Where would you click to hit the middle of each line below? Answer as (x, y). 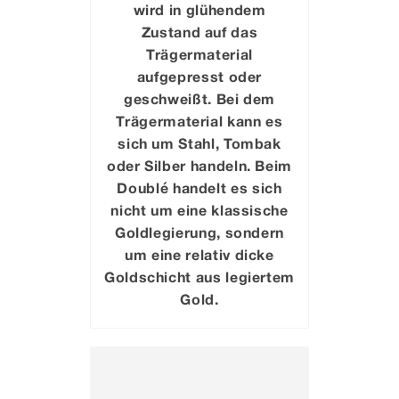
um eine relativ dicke (199, 255)
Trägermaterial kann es (199, 121)
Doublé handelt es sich (199, 188)
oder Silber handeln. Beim (199, 166)
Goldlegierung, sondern (199, 232)
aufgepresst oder (199, 77)
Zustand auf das (199, 32)
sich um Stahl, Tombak (199, 143)
